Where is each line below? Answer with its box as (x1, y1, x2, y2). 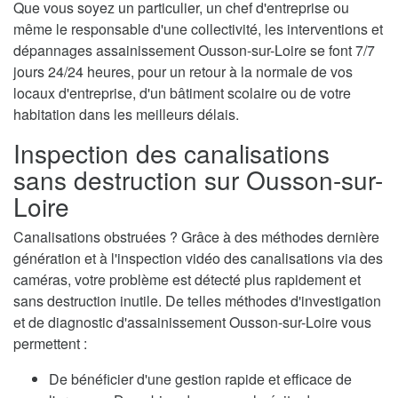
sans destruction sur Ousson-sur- (13, 162, 383, 198)
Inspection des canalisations (13, 135, 330, 171)
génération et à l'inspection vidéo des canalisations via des (13, 248, 383, 269)
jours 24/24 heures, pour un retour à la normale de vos (13, 61, 353, 83)
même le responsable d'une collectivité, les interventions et (13, 19, 383, 40)
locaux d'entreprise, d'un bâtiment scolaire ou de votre (13, 83, 351, 104)
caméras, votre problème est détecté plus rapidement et (13, 269, 361, 291)
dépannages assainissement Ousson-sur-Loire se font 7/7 (13, 40, 375, 61)
